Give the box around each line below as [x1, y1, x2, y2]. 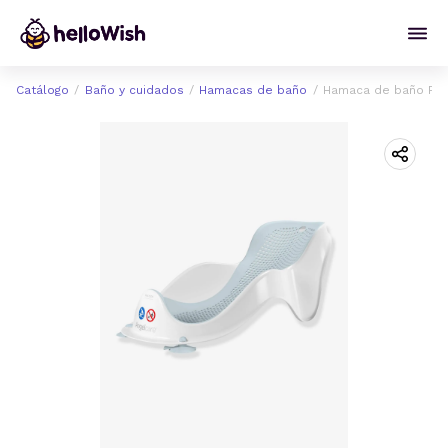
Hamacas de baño [199, 83, 308, 97]
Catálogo [16, 83, 69, 97]
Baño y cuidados [84, 83, 184, 97]
